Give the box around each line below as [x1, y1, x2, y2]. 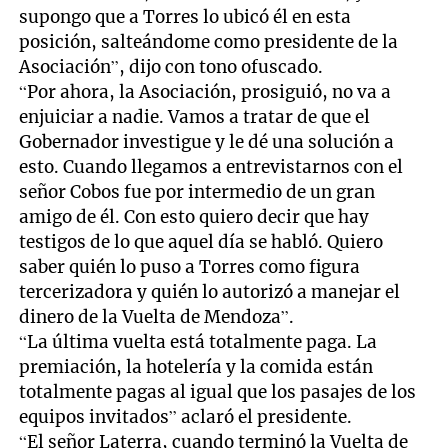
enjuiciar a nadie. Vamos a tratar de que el [19, 106, 371, 129]
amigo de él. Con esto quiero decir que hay [19, 206, 370, 229]
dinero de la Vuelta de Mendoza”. [19, 306, 295, 329]
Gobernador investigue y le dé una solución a [19, 131, 395, 154]
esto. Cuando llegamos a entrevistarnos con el [19, 156, 404, 179]
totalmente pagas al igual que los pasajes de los [19, 381, 417, 404]
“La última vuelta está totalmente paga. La [19, 331, 378, 354]
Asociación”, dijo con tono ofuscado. [19, 56, 324, 79]
